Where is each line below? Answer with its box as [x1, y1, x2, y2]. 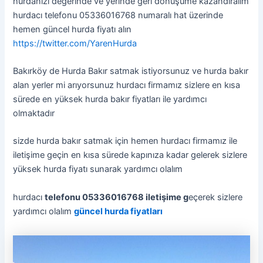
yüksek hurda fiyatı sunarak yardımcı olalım [13, 164, 183, 175]
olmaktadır [13, 107, 55, 119]
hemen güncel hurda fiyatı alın [13, 23, 132, 35]
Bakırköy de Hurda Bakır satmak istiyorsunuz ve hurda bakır [13, 65, 249, 76]
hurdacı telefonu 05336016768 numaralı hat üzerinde [13, 9, 224, 21]
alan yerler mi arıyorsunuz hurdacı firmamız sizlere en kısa [13, 79, 241, 90]
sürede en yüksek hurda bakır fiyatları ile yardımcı [13, 93, 207, 104]
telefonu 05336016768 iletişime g [45, 191, 189, 203]
